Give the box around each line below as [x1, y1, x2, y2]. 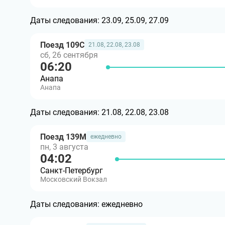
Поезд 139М [40, 132, 86, 142]
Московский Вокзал [40, 175, 107, 183]
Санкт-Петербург [40, 166, 103, 175]
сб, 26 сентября [40, 50, 98, 60]
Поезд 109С [40, 40, 84, 50]
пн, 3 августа [40, 142, 88, 152]
